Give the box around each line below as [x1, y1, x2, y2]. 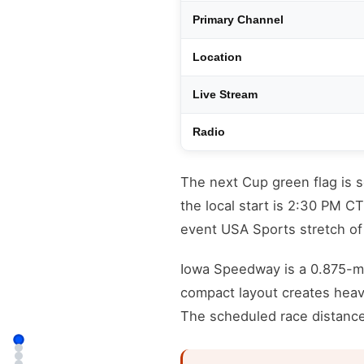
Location [193, 51, 242, 64]
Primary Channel [193, 14, 284, 27]
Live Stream [193, 89, 258, 102]
